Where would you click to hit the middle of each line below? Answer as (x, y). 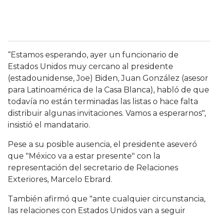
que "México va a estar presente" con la (84, 156)
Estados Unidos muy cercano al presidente (91, 67)
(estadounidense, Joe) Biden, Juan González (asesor (108, 78)
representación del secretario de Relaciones (93, 168)
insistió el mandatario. (49, 125)
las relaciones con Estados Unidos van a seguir (97, 211)
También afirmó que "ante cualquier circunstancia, (107, 199)
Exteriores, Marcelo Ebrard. (60, 180)
